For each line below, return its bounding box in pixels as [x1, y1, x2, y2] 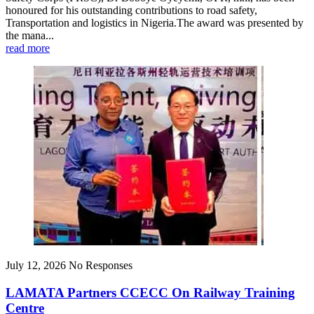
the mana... [6, 29, 54, 42]
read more [6, 42, 50, 55]
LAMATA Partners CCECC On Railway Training [6, 285, 295, 300]
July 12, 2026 [6, 259, 66, 272]
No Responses [69, 259, 132, 272]
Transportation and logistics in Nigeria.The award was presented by [6, 17, 303, 29]
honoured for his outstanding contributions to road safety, [6, 4, 257, 17]
